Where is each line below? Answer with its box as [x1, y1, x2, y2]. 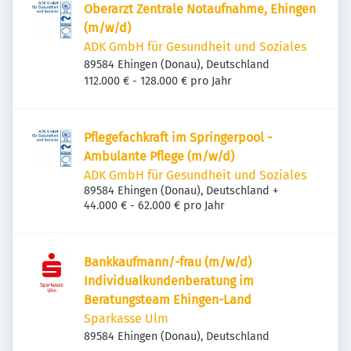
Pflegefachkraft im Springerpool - [84, 130, 272, 145]
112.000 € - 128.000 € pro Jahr [84, 74, 232, 88]
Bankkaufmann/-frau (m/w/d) [84, 255, 251, 270]
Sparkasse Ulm [84, 311, 168, 326]
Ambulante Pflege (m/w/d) [84, 149, 234, 164]
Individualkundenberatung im [84, 273, 254, 288]
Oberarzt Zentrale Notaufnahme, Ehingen [84, 2, 316, 16]
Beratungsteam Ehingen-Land [84, 292, 251, 307]
